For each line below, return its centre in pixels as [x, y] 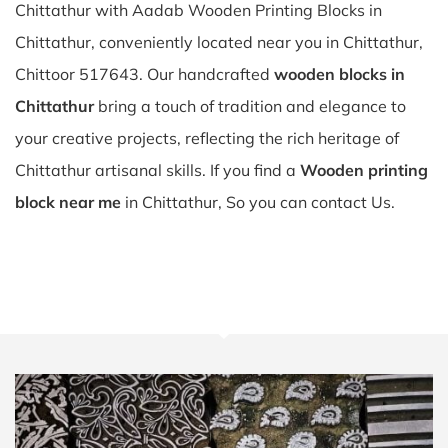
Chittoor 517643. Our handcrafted [144, 74]
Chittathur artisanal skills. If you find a [157, 170]
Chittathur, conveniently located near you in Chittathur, [219, 42]
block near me [68, 202]
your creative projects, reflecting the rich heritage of [207, 138]
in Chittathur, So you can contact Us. [258, 202]
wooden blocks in [339, 74]
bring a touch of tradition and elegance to [250, 106]
